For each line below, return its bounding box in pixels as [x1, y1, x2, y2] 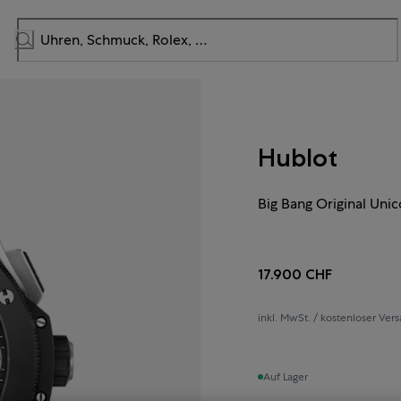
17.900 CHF [258, 264, 333, 284]
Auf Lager [263, 369, 309, 384]
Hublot [258, 141, 338, 174]
